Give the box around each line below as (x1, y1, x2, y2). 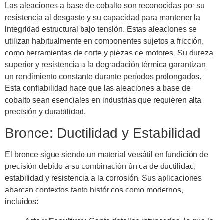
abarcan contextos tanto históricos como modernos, (5, 186, 183, 194)
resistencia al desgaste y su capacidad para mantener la (5, 13, 200, 22)
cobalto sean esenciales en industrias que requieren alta (5, 96, 201, 105)
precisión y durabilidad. (5, 108, 86, 116)
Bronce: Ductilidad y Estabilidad (5, 125, 201, 141)
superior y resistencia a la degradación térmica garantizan (5, 60, 206, 69)
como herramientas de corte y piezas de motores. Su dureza (5, 49, 213, 57)
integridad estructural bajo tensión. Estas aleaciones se (5, 25, 197, 34)
